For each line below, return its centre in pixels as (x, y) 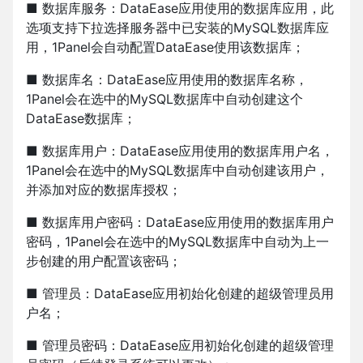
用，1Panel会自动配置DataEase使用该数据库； (165, 47)
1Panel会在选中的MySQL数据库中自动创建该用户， (177, 170)
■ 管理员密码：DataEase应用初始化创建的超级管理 (180, 345)
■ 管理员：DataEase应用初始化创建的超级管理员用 (180, 293)
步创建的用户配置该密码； (104, 261)
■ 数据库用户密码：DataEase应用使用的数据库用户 (180, 222)
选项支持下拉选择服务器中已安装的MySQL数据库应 (177, 27)
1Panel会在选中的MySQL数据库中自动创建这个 (164, 98)
